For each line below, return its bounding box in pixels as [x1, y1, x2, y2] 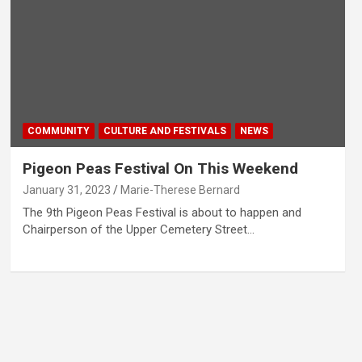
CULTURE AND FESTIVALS [103, 124, 226, 137]
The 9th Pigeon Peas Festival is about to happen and [22, 204, 301, 220]
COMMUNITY [27, 124, 90, 137]
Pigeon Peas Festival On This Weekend [22, 158, 298, 178]
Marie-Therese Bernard [120, 183, 240, 196]
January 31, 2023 [22, 183, 111, 196]
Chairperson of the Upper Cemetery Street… [22, 221, 255, 237]
